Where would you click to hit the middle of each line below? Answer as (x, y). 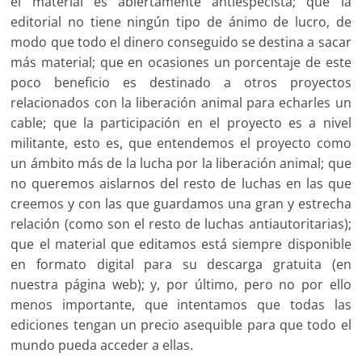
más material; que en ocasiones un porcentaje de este (181, 63)
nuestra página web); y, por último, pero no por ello (181, 285)
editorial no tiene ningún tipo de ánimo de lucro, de (181, 22)
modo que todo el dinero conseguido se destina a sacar (181, 42)
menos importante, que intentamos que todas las (181, 305)
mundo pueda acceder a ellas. (102, 345)
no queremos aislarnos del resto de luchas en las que (181, 184)
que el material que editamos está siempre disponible (181, 244)
